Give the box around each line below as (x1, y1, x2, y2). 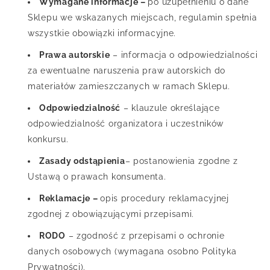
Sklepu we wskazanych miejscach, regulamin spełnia (28, 13, 257, 23)
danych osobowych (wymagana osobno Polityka (28, 246, 237, 257)
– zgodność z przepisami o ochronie (65, 231, 225, 241)
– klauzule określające (121, 103, 220, 113)
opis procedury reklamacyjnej (100, 193, 229, 204)
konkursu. (28, 134, 69, 145)
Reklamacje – (39, 193, 101, 204)
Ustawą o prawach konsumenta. (28, 172, 166, 182)
